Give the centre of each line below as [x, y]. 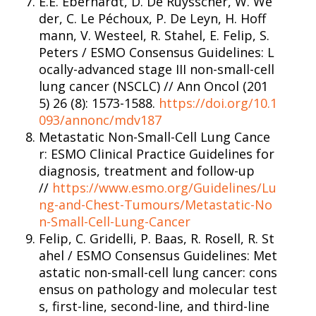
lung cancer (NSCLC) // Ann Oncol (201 [153, 86]
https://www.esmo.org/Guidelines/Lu [164, 187]
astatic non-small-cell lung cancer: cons [158, 272]
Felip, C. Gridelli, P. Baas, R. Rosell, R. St [157, 238]
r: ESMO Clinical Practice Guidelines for [157, 153]
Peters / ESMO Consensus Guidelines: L [157, 52]
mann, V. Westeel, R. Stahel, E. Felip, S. [154, 35]
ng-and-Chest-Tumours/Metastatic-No [156, 204]
